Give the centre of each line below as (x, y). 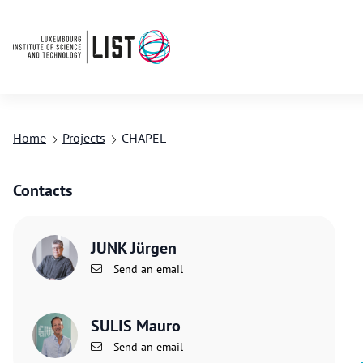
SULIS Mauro (136, 326)
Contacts (43, 190)
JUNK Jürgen (134, 248)
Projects (84, 138)
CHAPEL (144, 138)
